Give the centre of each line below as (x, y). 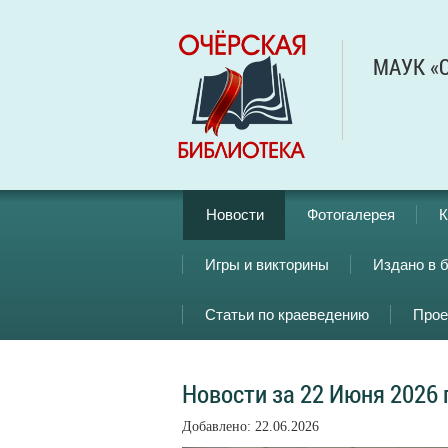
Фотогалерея (351, 214)
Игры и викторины (267, 264)
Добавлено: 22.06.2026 (250, 426)
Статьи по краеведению (287, 314)
